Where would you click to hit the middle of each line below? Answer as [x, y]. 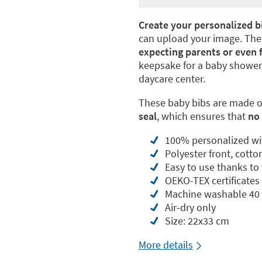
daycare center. [172, 79]
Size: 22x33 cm [197, 221]
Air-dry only [190, 207]
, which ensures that [202, 116]
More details [166, 245]
